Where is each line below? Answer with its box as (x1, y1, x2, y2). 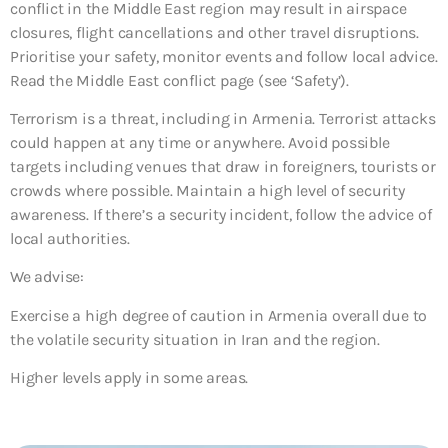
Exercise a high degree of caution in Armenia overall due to (10, 305, 428, 325)
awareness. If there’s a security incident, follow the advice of (10, 204, 432, 224)
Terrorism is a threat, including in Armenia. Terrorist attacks (10, 108, 436, 128)
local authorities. (10, 228, 130, 248)
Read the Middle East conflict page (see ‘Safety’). (10, 70, 349, 90)
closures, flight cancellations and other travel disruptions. (10, 22, 419, 42)
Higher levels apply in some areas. (10, 368, 249, 388)
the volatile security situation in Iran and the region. (10, 329, 380, 349)
